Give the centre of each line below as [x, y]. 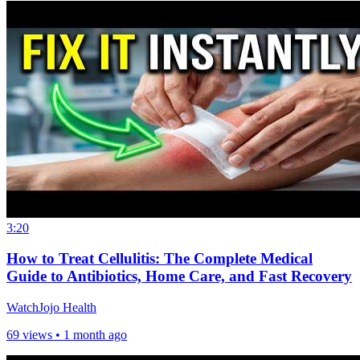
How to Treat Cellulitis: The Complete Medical [160, 259]
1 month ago [95, 334]
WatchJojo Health [51, 307]
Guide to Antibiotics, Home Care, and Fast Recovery [179, 276]
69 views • [35, 334]
